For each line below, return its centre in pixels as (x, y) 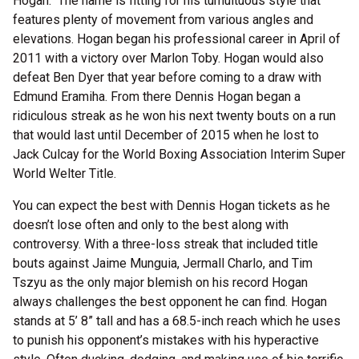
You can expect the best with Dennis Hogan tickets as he (171, 206)
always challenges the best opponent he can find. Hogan (170, 302)
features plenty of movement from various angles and (163, 20)
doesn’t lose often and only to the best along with (151, 225)
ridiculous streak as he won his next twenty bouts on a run (174, 116)
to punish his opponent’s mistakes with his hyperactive (166, 340)
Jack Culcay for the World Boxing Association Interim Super (179, 154)
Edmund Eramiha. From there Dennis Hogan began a (157, 97)
